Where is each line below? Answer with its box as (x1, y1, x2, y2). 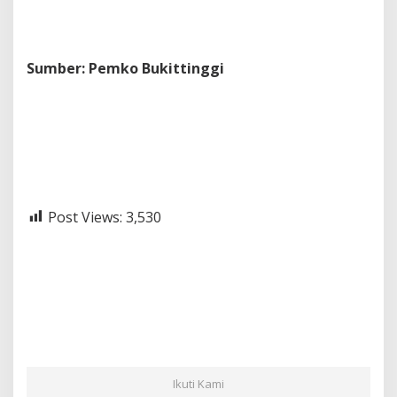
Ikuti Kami (173, 376, 224, 393)
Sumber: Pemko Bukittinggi (27, 58, 224, 78)
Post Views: (48, 206, 122, 227)
